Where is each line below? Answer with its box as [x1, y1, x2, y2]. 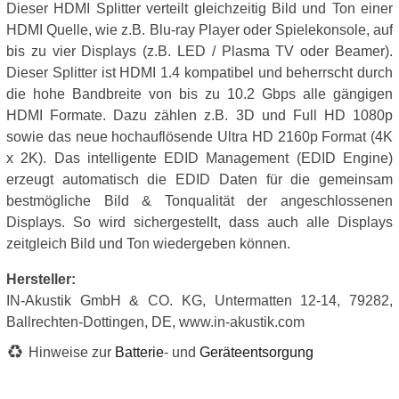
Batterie [115, 344, 164, 360]
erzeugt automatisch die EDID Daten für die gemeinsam [6, 171, 393, 187]
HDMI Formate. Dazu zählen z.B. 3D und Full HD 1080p [6, 107, 393, 123]
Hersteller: [6, 271, 76, 287]
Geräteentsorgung [199, 344, 313, 360]
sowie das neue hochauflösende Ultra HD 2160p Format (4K [6, 128, 393, 144]
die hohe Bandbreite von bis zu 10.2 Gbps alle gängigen [6, 85, 393, 102]
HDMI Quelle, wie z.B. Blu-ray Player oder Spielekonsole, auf [6, 21, 393, 37]
